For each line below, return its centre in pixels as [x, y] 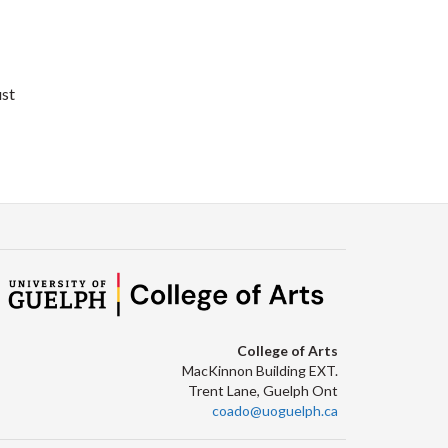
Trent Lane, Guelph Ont [263, 390]
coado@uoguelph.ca [275, 410]
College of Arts [287, 350]
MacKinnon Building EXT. [260, 370]
